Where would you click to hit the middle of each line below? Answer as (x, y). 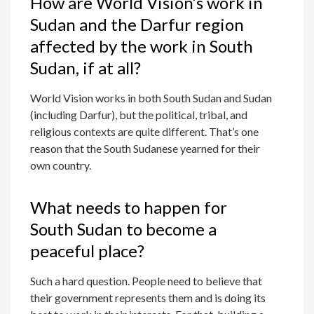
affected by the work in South (142, 46)
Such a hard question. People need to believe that (146, 281)
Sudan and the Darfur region (137, 25)
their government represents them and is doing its (148, 298)
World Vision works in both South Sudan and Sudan (151, 98)
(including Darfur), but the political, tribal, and (139, 115)
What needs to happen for (129, 207)
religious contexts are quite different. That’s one (145, 132)
